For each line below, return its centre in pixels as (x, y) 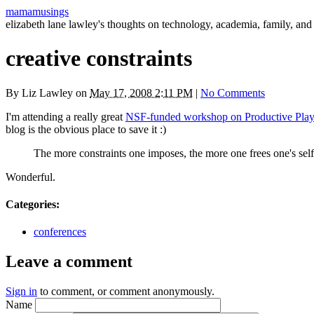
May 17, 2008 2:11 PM (141, 93)
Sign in (21, 292)
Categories (31, 205)
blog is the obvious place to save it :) (86, 129)
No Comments (233, 93)
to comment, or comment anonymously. (126, 292)
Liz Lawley (47, 93)
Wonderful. (30, 177)
